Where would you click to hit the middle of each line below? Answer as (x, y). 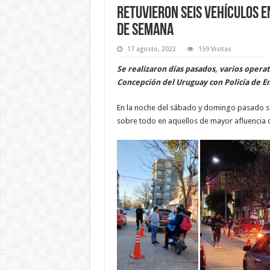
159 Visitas (215, 49)
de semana (145, 30)
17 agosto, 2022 (151, 49)
